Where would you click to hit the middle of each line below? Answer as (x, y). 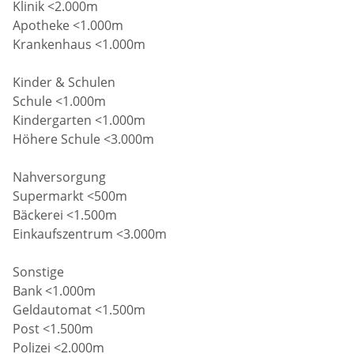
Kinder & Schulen (64, 82)
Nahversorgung (60, 177)
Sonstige (39, 271)
